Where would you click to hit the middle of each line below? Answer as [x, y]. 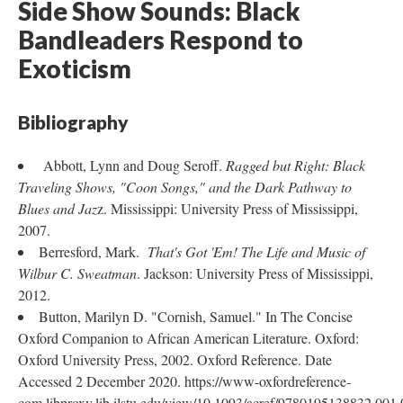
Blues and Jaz [58, 208]
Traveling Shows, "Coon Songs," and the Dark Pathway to [185, 187]
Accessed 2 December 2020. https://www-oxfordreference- [184, 381]
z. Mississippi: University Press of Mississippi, [228, 208]
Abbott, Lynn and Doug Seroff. [132, 165]
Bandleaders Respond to [161, 40]
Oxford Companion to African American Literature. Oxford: [188, 338]
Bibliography [73, 122]
